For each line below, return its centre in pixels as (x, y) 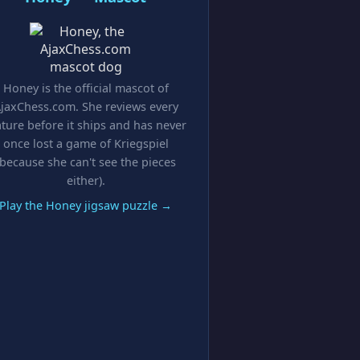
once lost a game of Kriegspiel (86, 143)
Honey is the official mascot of (86, 88)
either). (86, 180)
